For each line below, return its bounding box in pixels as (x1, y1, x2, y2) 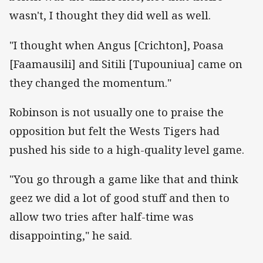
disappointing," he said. (9, 228, 132, 242)
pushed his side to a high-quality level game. (9, 142, 244, 157)
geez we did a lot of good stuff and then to (9, 190, 230, 205)
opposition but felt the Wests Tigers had (9, 123, 220, 138)
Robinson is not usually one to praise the (9, 104, 224, 119)
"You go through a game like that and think (9, 171, 238, 186)
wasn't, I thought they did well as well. (9, 8, 211, 23)
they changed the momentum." (9, 75, 171, 90)
